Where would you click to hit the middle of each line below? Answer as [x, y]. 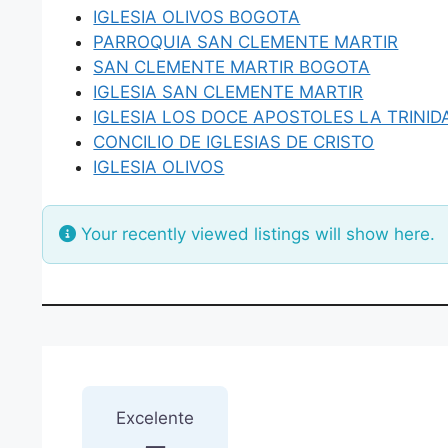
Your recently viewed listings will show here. [256, 234]
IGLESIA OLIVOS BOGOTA [197, 16]
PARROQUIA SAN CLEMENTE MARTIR [246, 41]
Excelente [155, 418]
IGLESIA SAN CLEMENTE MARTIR [228, 91]
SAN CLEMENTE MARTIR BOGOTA [232, 66]
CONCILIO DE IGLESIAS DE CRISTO [234, 141]
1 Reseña [144, 379]
